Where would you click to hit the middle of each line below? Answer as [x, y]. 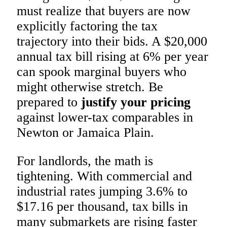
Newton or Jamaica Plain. [85, 133]
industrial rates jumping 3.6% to [102, 191]
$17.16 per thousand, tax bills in [102, 206]
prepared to [49, 102]
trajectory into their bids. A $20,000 [112, 42]
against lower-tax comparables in [105, 118]
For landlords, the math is [85, 161]
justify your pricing [136, 102]
